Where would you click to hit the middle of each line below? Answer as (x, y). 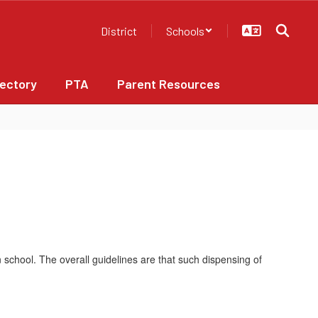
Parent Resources (169, 84)
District (119, 31)
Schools (185, 31)
